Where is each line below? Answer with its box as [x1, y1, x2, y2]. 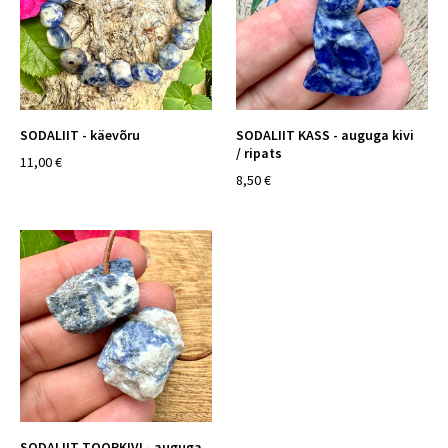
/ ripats [236, 144, 282, 162]
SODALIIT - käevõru [20, 126, 140, 144]
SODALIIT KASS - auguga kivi [236, 126, 414, 144]
